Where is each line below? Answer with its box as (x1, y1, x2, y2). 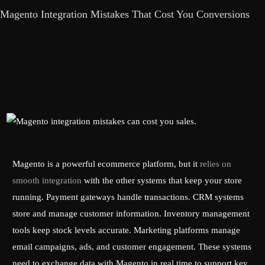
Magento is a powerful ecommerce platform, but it (12, 159, 201, 169)
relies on (200, 159, 232, 169)
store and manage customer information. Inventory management (12, 208, 250, 218)
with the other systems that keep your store (82, 175, 243, 185)
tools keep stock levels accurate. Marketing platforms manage (12, 225, 241, 235)
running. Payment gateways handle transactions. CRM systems (12, 192, 244, 202)
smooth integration (12, 175, 82, 185)
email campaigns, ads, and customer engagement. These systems (12, 241, 252, 251)
